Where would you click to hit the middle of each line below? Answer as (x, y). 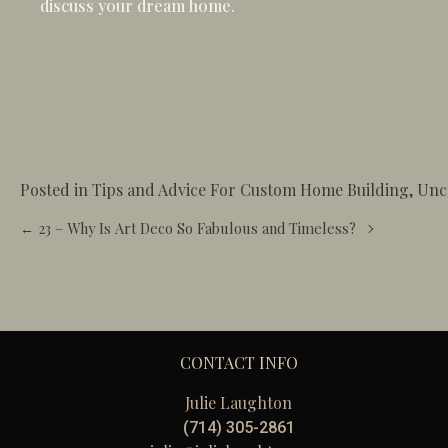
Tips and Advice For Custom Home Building (250, 189)
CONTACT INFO (238, 362)
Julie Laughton (239, 402)
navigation (86, 268)
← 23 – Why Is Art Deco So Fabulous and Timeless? (188, 228)
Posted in (56, 189)
